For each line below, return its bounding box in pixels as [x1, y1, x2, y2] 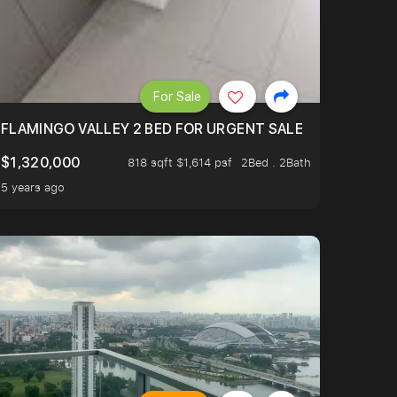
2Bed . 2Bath [241, 154, 311, 171]
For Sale [153, 89, 201, 104]
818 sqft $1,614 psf [128, 154, 232, 171]
